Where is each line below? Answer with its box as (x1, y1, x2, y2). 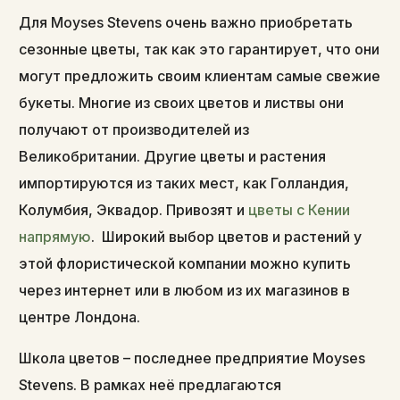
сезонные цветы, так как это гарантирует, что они (19, 39, 380, 58)
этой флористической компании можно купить (19, 254, 352, 272)
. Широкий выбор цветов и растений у (91, 227, 362, 246)
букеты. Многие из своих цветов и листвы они (19, 93, 345, 112)
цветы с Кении (248, 200, 351, 219)
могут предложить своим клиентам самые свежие (19, 66, 381, 85)
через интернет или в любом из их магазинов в (19, 280, 351, 299)
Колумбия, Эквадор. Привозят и (19, 200, 249, 219)
